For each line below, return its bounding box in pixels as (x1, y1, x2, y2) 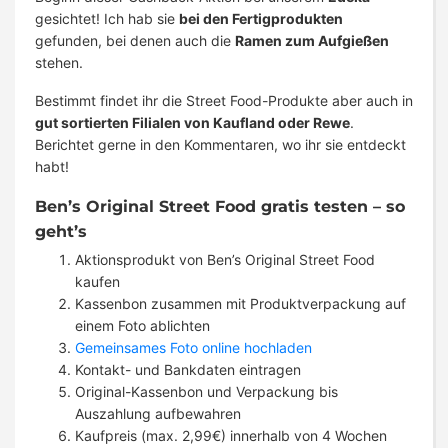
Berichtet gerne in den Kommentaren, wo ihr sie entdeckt (35, 136, 406, 154)
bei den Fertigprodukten (179, 10, 343, 28)
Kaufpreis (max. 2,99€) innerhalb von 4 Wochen (75, 427, 387, 445)
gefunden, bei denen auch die (35, 32, 235, 50)
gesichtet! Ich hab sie (35, 10, 179, 28)
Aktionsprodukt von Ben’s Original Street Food (75, 251, 375, 269)
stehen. (35, 54, 87, 72)
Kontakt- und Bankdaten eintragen (75, 361, 301, 379)
